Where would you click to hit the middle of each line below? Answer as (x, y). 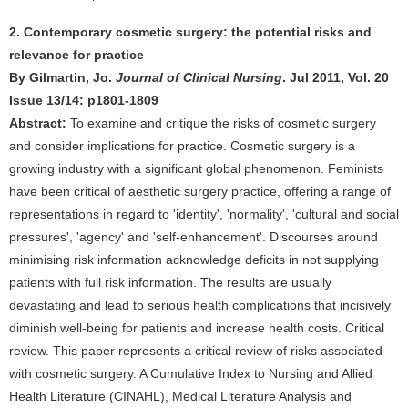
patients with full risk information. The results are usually (170, 282)
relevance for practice (76, 55)
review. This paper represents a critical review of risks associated (196, 351)
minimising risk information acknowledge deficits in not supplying (194, 260)
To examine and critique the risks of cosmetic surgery (221, 123)
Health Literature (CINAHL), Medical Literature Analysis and (180, 396)
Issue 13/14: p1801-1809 (84, 100)
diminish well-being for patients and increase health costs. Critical (197, 328)
